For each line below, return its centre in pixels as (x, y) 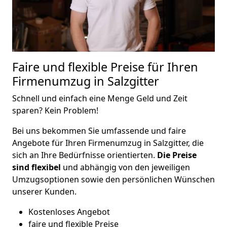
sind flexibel (36, 167)
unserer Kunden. (44, 192)
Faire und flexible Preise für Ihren (105, 67)
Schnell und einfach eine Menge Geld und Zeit (100, 99)
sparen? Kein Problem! (55, 111)
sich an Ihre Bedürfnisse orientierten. (85, 155)
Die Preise (177, 155)
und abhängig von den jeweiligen (125, 167)
